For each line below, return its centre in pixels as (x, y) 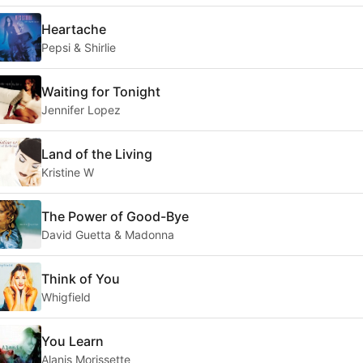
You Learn (73, 341)
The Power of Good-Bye (115, 216)
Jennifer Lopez (81, 109)
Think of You (81, 278)
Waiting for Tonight (101, 91)
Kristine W (68, 172)
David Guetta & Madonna (108, 234)
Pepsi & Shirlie (79, 47)
